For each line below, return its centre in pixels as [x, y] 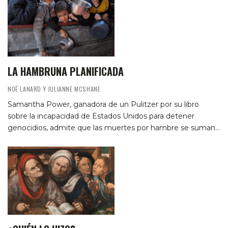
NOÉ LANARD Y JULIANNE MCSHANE [54, 89]
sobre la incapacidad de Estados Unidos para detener [101, 116]
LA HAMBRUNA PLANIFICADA [66, 71]
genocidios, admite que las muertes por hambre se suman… [114, 127]
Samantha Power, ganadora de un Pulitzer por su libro [103, 104]
